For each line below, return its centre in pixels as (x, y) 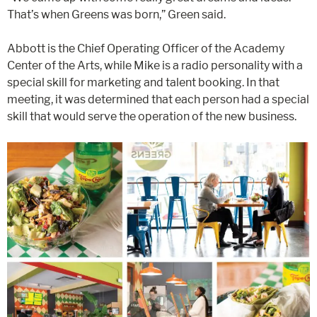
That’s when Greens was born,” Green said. (116, 14)
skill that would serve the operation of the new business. (152, 116)
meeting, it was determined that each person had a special (158, 99)
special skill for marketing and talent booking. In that (143, 82)
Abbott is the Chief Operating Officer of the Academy (146, 48)
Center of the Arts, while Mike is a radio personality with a (155, 65)
